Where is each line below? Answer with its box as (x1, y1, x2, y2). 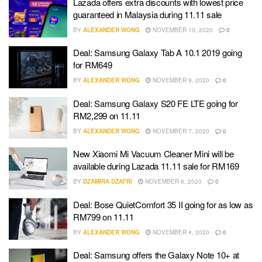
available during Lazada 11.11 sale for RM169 (73, 160, 239, 173)
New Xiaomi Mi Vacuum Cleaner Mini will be (73, 147, 234, 160)
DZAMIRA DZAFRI (83, 177, 132, 186)
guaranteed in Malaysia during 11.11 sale (73, 8, 222, 20)
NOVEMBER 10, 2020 (151, 25, 213, 34)
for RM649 (73, 58, 112, 71)
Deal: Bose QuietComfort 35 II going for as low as (73, 198, 253, 211)
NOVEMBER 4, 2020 (151, 227, 209, 236)
